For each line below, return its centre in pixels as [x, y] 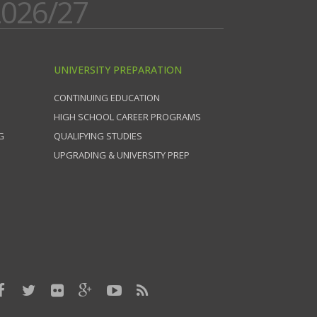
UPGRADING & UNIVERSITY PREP [122, 155]
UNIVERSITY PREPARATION [118, 70]
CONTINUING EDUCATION [107, 98]
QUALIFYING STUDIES [98, 136]
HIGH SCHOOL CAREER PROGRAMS [127, 117]
